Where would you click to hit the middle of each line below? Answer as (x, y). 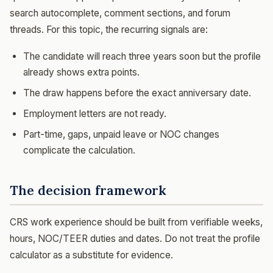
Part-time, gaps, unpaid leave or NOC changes (121, 134)
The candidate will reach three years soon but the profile (142, 56)
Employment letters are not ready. (95, 114)
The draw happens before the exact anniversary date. (137, 93)
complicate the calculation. (79, 150)
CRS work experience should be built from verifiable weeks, (136, 222)
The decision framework (88, 190)
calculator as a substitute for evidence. (91, 255)
